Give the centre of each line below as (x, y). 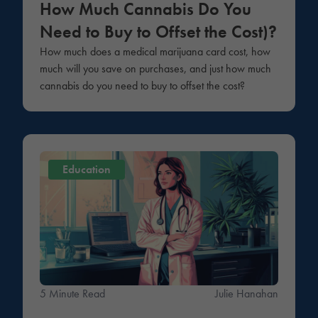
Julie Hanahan (247, 294)
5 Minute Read (72, 294)
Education (87, 170)
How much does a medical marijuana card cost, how (155, 52)
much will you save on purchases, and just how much (155, 69)
